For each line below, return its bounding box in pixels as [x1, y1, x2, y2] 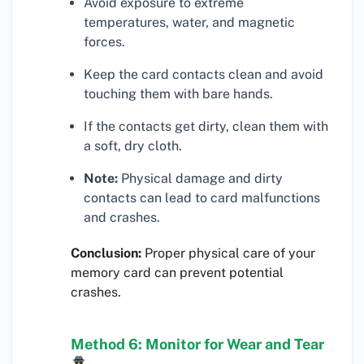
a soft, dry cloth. [84, 138, 182, 154]
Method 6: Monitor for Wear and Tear [71, 336, 324, 353]
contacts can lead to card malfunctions [84, 190, 320, 206]
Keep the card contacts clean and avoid [84, 67, 323, 83]
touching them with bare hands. [84, 86, 273, 102]
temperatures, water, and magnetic [84, 15, 295, 31]
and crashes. [84, 210, 160, 226]
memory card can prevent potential [71, 265, 284, 281]
